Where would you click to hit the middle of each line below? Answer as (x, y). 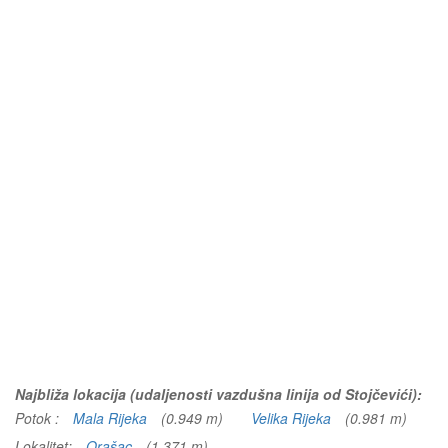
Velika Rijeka (291, 418)
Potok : (39, 418)
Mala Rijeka (110, 418)
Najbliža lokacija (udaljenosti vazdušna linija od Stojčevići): (218, 394)
